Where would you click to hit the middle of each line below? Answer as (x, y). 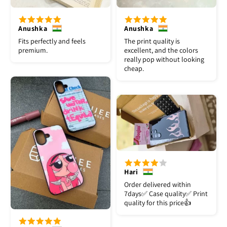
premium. (33, 50)
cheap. (134, 68)
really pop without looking (164, 59)
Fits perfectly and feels (52, 41)
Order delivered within (158, 184)
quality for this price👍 (158, 202)
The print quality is (152, 41)
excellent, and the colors (161, 50)
